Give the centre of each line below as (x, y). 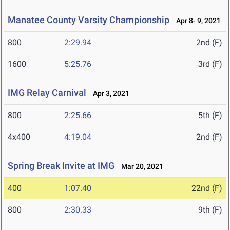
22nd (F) (207, 188)
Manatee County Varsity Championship (89, 20)
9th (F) (210, 210)
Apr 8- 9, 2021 (196, 21)
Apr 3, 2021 (109, 94)
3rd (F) (210, 64)
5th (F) (210, 116)
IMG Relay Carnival (47, 93)
